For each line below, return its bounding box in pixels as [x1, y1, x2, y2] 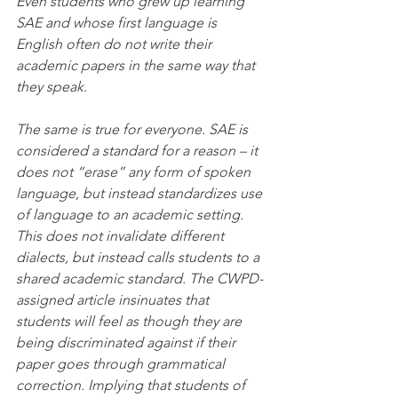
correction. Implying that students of [16, 377, 249, 394]
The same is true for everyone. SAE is [16, 121, 251, 139]
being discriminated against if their [16, 334, 239, 352]
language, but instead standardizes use [16, 185, 266, 203]
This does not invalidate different [16, 227, 227, 245]
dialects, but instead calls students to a [16, 249, 263, 267]
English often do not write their [16, 36, 215, 53]
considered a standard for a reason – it [16, 142, 261, 160]
